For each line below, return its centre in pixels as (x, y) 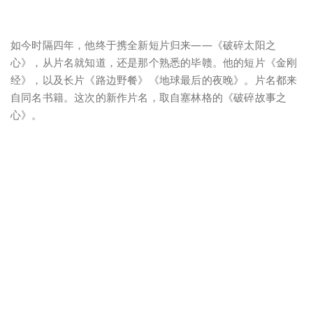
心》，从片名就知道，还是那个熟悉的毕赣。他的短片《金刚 (154, 63)
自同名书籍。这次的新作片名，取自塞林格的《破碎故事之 (149, 97)
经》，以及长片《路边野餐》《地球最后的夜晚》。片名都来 (154, 80)
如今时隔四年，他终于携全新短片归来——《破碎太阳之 (143, 45)
